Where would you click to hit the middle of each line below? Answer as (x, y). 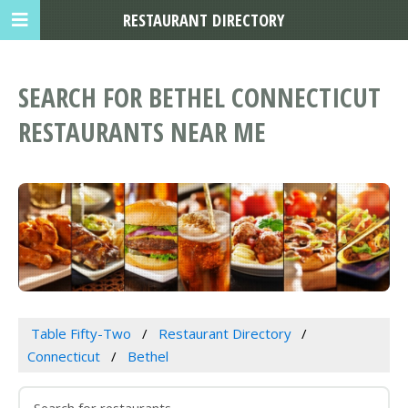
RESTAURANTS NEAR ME (142, 132)
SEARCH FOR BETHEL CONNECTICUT (199, 97)
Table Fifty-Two (81, 334)
